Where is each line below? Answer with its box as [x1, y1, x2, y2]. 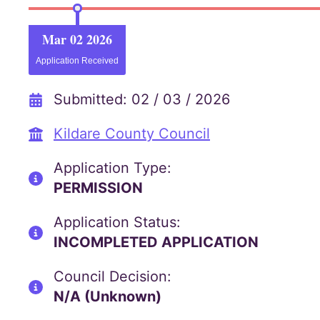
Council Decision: [54, 268, 171, 285]
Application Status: [54, 214, 181, 231]
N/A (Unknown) [54, 288, 161, 305]
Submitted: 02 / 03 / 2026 [54, 91, 230, 108]
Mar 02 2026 [42, 30, 112, 49]
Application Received [36, 56, 119, 66]
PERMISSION [54, 179, 143, 196]
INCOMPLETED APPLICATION [54, 234, 259, 251]
